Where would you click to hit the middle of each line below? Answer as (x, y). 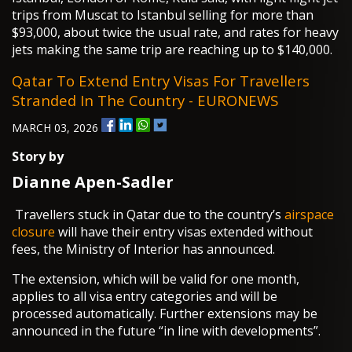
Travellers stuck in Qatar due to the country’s (148, 215)
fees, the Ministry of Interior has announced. (143, 249)
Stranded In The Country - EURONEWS (145, 101)
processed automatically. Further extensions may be (165, 314)
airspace (309, 215)
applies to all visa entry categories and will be (145, 297)
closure (33, 232)
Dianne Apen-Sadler (93, 182)
